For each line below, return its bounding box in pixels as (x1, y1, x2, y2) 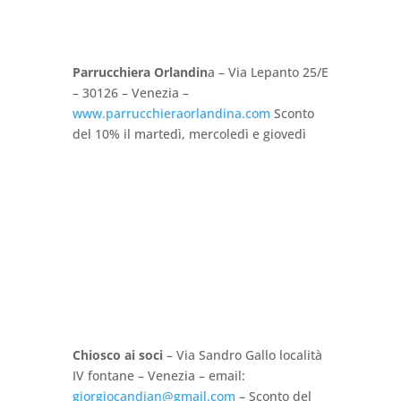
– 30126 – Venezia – (72, 84, 189, 102)
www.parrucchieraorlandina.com (72, 105, 270, 123)
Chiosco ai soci (72, 346, 163, 364)
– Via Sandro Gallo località (162, 346, 322, 364)
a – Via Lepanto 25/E (207, 64, 328, 81)
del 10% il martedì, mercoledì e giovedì (72, 125, 306, 143)
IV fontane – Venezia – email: (72, 367, 245, 385)
